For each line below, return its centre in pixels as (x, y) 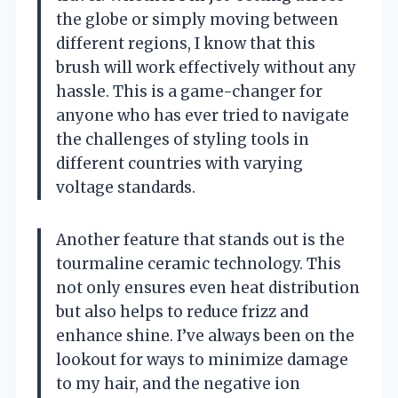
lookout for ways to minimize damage (202, 359)
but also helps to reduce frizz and (182, 311)
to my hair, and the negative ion (178, 383)
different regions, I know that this (186, 43)
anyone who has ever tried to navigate (203, 115)
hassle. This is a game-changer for (189, 91)
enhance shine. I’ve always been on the (205, 335)
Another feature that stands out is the (200, 239)
